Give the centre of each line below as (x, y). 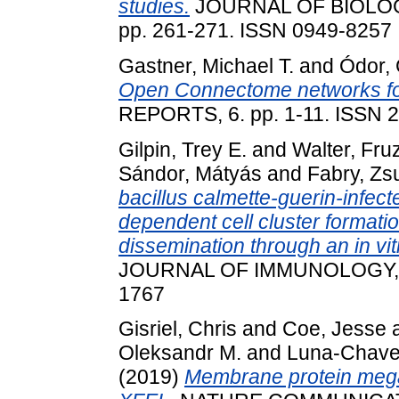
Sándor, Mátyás (190, 173)
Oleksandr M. (180, 353)
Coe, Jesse (334, 329)
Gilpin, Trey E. (183, 149)
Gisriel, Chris (178, 329)
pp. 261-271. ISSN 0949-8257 (255, 30)
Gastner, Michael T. (206, 65)
